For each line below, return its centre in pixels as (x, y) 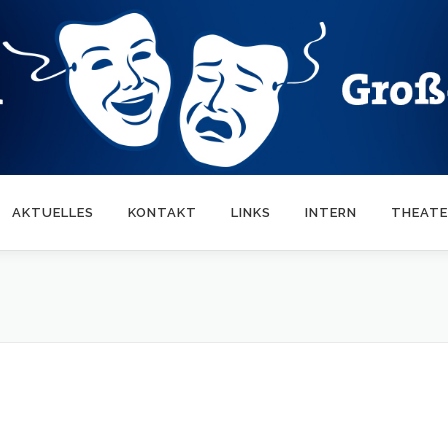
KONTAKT (162, 213)
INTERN (331, 213)
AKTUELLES (53, 213)
